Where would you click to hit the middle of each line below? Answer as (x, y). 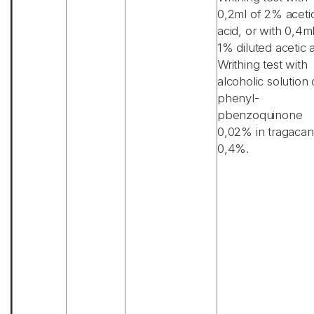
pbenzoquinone (260, 115)
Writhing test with (262, 64)
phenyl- (238, 98)
